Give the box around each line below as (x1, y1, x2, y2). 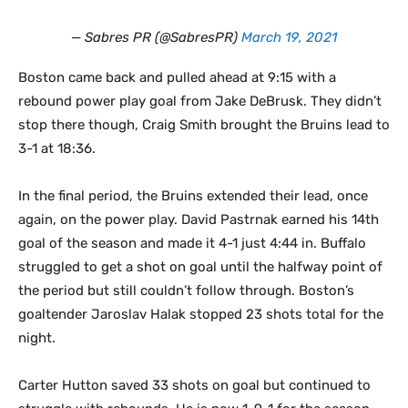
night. (18, 330, 56, 346)
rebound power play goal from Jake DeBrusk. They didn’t (18, 93, 382, 109)
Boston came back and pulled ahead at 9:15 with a (18, 69, 336, 86)
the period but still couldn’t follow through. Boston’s (18, 282, 354, 299)
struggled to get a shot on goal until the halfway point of (18, 259, 382, 275)
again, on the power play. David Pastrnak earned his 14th (18, 211, 379, 228)
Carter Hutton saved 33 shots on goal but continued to (18, 377, 371, 393)
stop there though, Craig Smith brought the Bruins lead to (18, 117, 390, 133)
